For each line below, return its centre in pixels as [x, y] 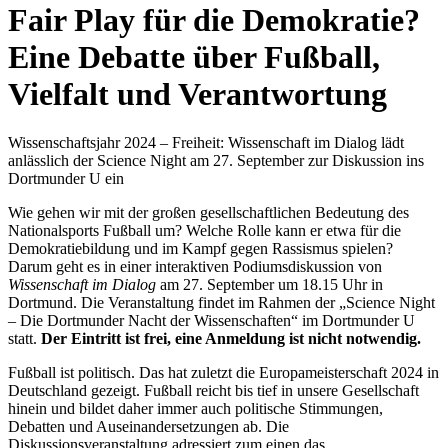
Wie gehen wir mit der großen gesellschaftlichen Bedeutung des [208, 213]
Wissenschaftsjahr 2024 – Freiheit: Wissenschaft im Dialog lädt [206, 143]
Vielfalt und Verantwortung [197, 93]
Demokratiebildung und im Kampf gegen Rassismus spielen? [200, 249]
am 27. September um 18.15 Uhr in [271, 285]
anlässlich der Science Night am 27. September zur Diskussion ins [216, 161]
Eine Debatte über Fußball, [194, 56]
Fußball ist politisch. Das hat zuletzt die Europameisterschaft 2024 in [223, 373]
